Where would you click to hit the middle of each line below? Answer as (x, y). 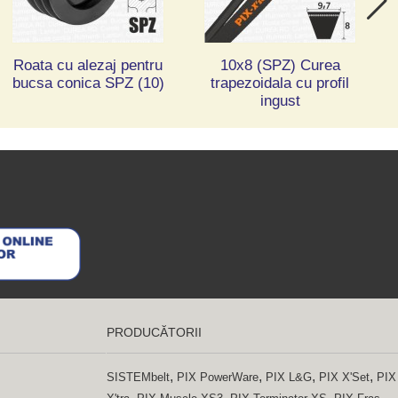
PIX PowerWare (217, 378)
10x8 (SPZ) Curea (280, 66)
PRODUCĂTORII (154, 333)
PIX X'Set (344, 378)
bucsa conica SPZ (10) (88, 84)
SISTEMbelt (138, 378)
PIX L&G (288, 378)
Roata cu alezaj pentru (88, 66)
